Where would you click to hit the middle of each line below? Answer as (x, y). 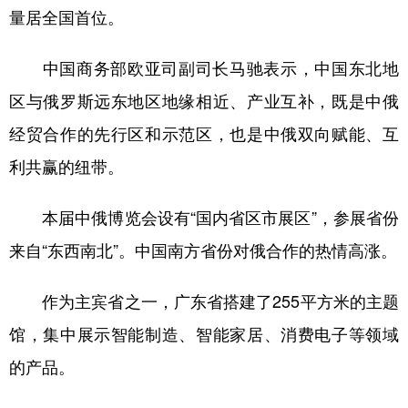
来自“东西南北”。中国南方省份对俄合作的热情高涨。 (203, 250)
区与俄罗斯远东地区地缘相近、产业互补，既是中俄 (204, 101)
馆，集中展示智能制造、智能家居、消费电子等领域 (204, 334)
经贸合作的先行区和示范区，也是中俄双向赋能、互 (204, 133)
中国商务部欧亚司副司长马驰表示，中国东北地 (204, 68)
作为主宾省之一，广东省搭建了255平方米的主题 (204, 301)
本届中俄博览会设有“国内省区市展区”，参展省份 (204, 217)
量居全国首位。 (66, 17)
